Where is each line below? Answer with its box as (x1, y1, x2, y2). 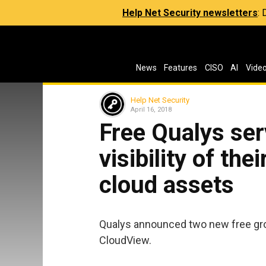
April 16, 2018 (131, 105, 172, 113)
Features (164, 63, 198, 72)
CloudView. (99, 233, 151, 246)
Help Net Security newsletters (122, 7, 258, 18)
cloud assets (99, 171, 234, 199)
